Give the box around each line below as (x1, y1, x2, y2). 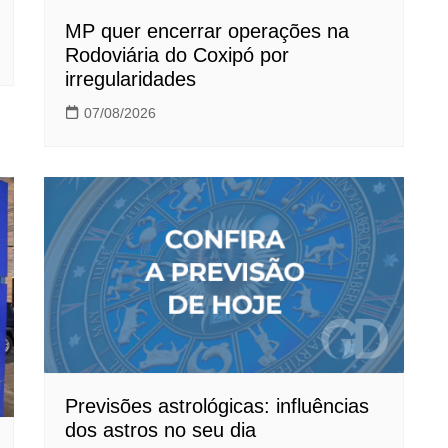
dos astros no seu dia (65, 418, 256, 441)
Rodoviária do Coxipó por (65, 44, 289, 67)
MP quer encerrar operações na (65, 20, 349, 43)
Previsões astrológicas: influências (65, 394, 369, 417)
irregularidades (65, 68, 196, 91)
